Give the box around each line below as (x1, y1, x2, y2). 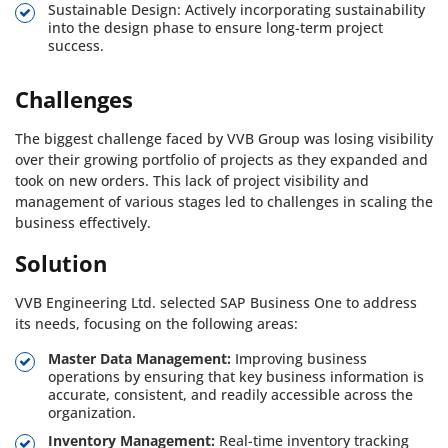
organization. (48, 403, 136, 423)
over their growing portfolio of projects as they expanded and (15, 150, 428, 170)
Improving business (231, 349, 367, 369)
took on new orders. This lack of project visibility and (15, 171, 369, 191)
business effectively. (15, 213, 151, 233)
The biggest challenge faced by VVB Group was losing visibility (15, 129, 433, 149)
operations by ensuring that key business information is (48, 367, 424, 387)
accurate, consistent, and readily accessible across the (48, 385, 413, 405)
